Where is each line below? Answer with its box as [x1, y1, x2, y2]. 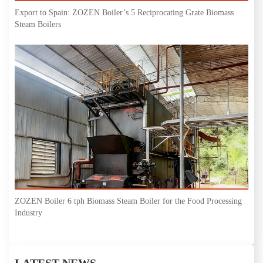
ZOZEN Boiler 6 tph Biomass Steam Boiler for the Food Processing [15, 196, 242, 205]
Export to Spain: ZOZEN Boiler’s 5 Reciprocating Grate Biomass [15, 8, 234, 18]
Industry [15, 208, 42, 217]
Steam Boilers [15, 20, 61, 29]
